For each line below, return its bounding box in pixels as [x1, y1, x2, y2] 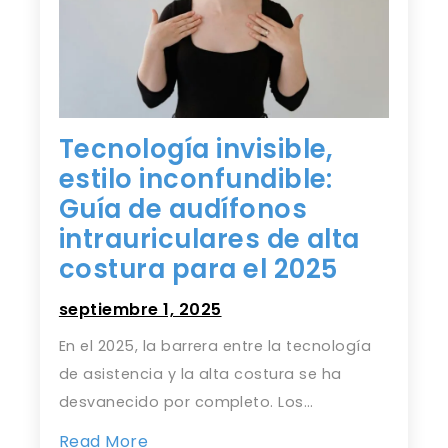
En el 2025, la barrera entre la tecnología [58, 336, 372, 357]
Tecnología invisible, [58, 130, 334, 167]
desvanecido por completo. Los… [58, 392, 314, 413]
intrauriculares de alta [58, 220, 360, 257]
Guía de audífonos [58, 190, 308, 227]
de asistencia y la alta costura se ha [58, 364, 342, 385]
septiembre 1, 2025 [58, 298, 222, 322]
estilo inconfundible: [58, 160, 333, 197]
